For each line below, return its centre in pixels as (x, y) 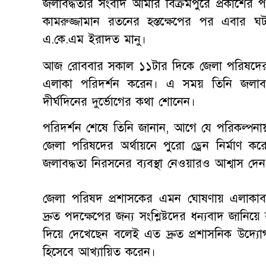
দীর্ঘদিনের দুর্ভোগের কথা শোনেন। (119, 102)
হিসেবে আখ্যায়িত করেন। (99, 252)
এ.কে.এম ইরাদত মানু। (94, 40)
